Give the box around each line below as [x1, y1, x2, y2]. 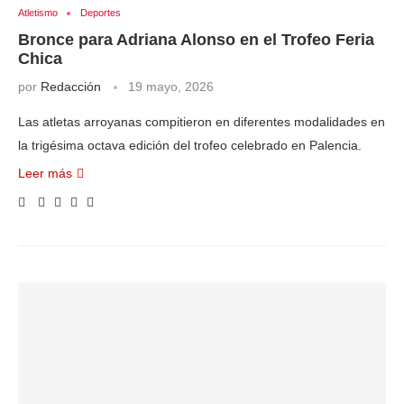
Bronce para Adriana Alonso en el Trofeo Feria [18, 31, 374, 49]
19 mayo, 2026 [128, 79, 214, 94]
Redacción [41, 79, 101, 94]
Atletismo [18, 7, 58, 18]
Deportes [80, 7, 121, 18]
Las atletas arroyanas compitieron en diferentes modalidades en [18, 115, 385, 129]
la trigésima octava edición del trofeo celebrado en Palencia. [18, 138, 362, 152]
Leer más [18, 166, 72, 180]
